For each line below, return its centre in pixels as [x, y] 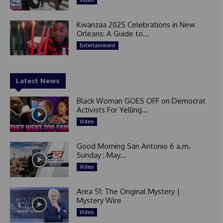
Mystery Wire [99, 200]
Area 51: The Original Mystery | [128, 191]
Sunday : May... [101, 155]
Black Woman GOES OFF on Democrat [141, 101]
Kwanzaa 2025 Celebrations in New [136, 24]
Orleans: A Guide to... [112, 33]
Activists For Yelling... [112, 110]
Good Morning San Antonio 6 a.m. [133, 146]
